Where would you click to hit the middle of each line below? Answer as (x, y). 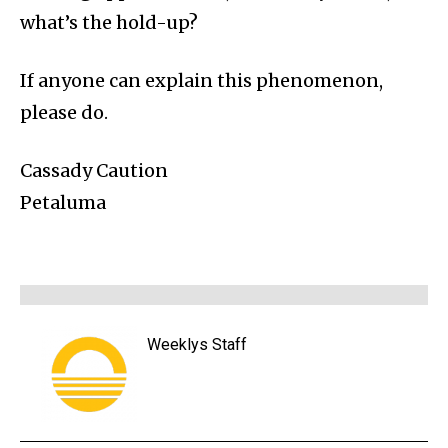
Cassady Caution (94, 171)
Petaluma (63, 203)
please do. (64, 113)
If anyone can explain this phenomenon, (201, 81)
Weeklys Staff (197, 345)
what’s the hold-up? (109, 23)
